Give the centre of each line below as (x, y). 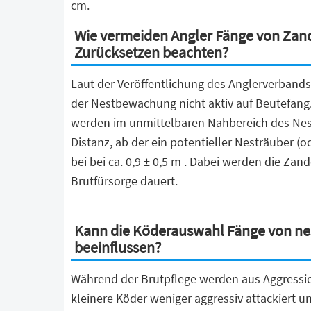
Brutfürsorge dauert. (124, 181)
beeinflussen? (118, 247)
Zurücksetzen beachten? (151, 52)
